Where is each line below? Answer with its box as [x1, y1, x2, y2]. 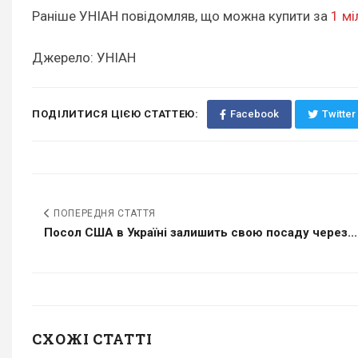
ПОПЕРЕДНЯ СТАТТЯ [50, 208, 156, 220]
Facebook [229, 108, 279, 121]
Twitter [321, 108, 356, 121]
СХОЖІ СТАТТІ [32, 329, 153, 349]
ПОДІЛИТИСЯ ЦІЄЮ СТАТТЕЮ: [32, 108, 199, 121]
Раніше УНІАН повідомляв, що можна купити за [32, 8, 331, 24]
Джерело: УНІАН [32, 50, 136, 66]
